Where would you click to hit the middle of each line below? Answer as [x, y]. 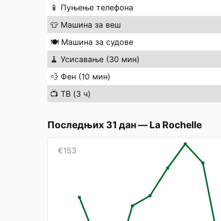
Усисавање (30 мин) [100, 59]
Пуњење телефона [97, 7]
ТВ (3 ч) [76, 94]
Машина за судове [97, 42]
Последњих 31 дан [92, 125]
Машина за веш [91, 25]
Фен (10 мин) [86, 76]
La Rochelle [176, 125]
